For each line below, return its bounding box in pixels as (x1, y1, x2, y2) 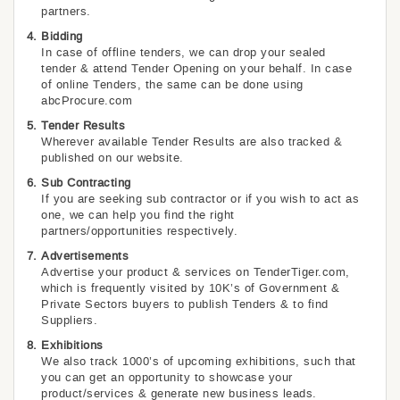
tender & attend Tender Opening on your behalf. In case (41, 61, 352, 76)
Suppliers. (41, 312, 97, 328)
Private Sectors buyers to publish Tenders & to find (41, 296, 329, 312)
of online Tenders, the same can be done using (41, 77, 304, 92)
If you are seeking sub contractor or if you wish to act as (41, 191, 359, 206)
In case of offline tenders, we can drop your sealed (41, 45, 326, 60)
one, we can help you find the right (41, 207, 235, 222)
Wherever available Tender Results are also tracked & (41, 134, 342, 149)
